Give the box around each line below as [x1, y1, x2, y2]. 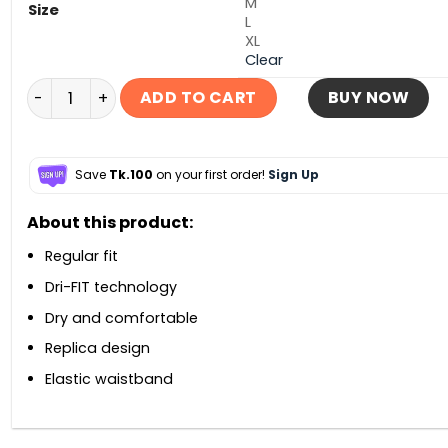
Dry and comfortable [45, 307, 198, 328]
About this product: [26, 211, 193, 235]
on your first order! [152, 166, 268, 184]
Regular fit [45, 246, 118, 267]
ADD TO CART [139, 86, 257, 110]
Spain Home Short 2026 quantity [25, 78, 275, 99]
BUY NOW [327, 86, 410, 110]
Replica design [45, 338, 150, 359]
